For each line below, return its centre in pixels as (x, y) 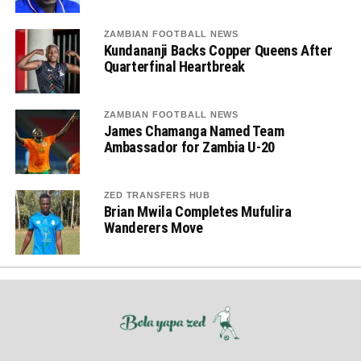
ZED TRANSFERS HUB (157, 195)
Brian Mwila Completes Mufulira (197, 212)
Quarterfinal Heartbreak (174, 66)
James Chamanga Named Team (194, 131)
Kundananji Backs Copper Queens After (218, 50)
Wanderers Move (153, 228)
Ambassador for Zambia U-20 (189, 147)
